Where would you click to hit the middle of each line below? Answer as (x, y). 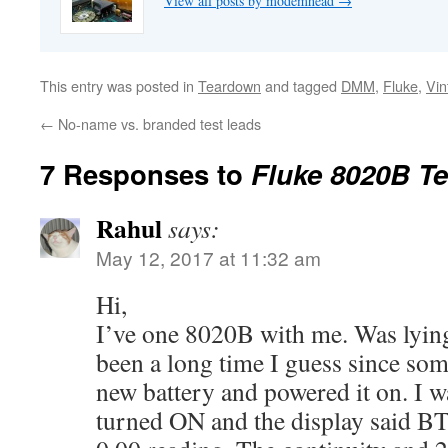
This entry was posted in (119, 85)
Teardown (229, 85)
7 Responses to (145, 173)
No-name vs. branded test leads (157, 123)
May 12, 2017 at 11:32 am (208, 257)
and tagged (301, 85)
